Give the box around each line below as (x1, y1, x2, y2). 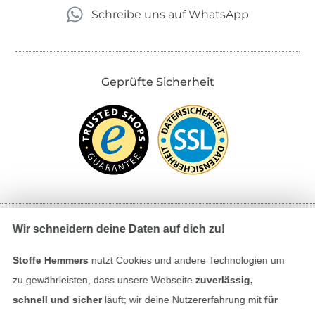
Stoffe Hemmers (12, 255, 89, 266)
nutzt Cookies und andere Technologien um (88, 255, 285, 266)
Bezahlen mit (115, 233, 200, 249)
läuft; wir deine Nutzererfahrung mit (101, 294, 264, 305)
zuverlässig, (195, 274, 253, 285)
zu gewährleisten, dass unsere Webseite (12, 274, 195, 285)
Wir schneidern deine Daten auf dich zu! (12, 223, 225, 235)
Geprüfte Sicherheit (101, 75, 214, 89)
